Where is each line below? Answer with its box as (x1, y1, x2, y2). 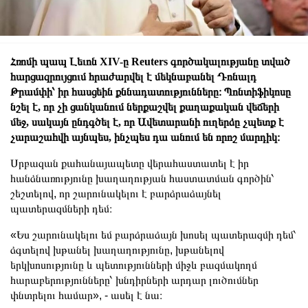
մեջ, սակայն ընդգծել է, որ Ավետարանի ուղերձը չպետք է (10, 115, 284, 128)
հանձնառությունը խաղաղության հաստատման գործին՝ (10, 172, 274, 184)
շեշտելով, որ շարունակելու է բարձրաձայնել (10, 187, 221, 199)
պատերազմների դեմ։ (10, 202, 115, 214)
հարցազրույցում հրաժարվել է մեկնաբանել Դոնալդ (10, 70, 256, 82)
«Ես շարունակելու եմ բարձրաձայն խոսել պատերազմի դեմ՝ (10, 228, 296, 241)
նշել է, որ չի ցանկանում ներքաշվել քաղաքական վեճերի (10, 100, 279, 113)
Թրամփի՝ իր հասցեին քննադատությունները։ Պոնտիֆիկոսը (10, 85, 291, 98)
